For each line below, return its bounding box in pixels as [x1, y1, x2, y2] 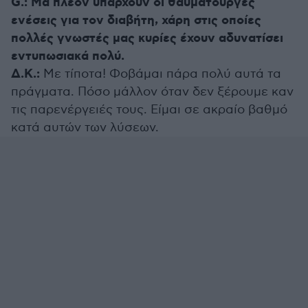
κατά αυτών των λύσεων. [11, 120, 159, 135]
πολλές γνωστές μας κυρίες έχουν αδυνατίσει [11, 30, 283, 47]
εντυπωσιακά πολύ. [11, 48, 124, 65]
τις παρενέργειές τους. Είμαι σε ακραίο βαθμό [11, 102, 287, 118]
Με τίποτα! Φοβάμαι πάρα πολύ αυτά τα [40, 67, 281, 82]
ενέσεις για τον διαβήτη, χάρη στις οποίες [11, 12, 261, 30]
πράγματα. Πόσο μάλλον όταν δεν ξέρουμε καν [11, 85, 294, 100]
